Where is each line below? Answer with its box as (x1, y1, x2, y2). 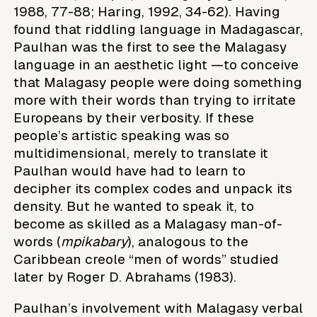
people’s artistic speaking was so (13, 127, 230, 143)
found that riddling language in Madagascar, (13, 21, 304, 37)
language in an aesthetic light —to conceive (13, 57, 299, 72)
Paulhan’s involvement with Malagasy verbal (13, 300, 304, 316)
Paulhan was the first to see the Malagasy (13, 39, 287, 54)
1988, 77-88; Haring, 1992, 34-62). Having (13, 4, 281, 19)
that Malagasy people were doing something (13, 74, 303, 90)
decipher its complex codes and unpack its (13, 180, 293, 196)
